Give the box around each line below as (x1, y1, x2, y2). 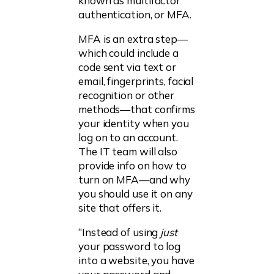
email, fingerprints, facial (78, 74, 194, 87)
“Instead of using (78, 225, 161, 239)
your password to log (78, 239, 180, 253)
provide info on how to (78, 158, 187, 172)
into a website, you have (78, 253, 194, 267)
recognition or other (78, 88, 174, 102)
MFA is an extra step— (78, 32, 188, 45)
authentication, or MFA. (78, 7, 191, 21)
